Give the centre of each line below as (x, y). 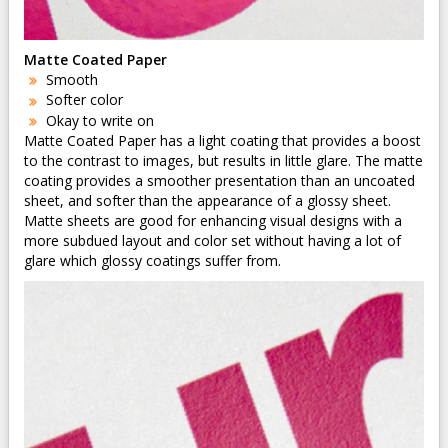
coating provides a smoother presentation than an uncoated (219, 180)
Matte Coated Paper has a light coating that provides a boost (222, 140)
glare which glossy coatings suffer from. (152, 260)
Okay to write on (98, 120)
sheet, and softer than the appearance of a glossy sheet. (207, 200)
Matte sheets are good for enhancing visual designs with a (213, 220)
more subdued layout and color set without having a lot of (212, 240)
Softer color (82, 100)
